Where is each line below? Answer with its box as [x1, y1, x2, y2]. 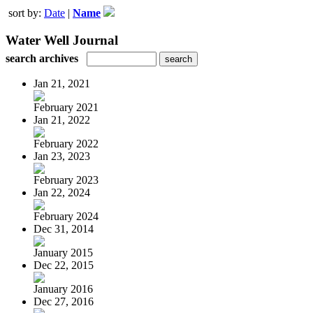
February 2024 [34, 210, 99, 222]
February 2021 [34, 101, 99, 113]
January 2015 [34, 246, 93, 259]
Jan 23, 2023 [34, 150, 90, 162]
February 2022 [34, 137, 99, 150]
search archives [6, 52, 78, 64]
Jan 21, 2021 [34, 77, 90, 89]
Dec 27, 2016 [34, 295, 94, 307]
